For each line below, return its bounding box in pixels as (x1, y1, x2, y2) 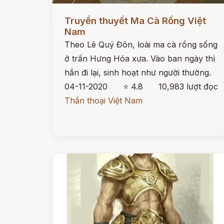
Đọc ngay (52, 8, 89, 18)
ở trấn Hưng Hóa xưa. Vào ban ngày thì (64, 53, 215, 63)
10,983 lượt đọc (158, 81, 218, 91)
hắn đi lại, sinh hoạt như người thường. (64, 67, 211, 77)
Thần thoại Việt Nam (64, 95, 142, 105)
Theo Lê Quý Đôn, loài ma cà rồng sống (64, 39, 217, 49)
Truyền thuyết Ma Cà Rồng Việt (64, 15, 206, 26)
